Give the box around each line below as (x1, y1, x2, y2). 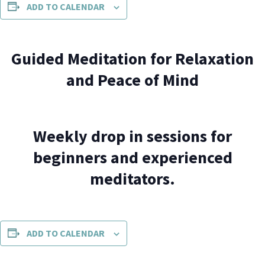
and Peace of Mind (66, 69, 199, 91)
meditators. (90, 167, 175, 189)
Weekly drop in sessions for (33, 125, 232, 147)
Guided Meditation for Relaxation (11, 47, 254, 69)
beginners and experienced (33, 146, 232, 168)
